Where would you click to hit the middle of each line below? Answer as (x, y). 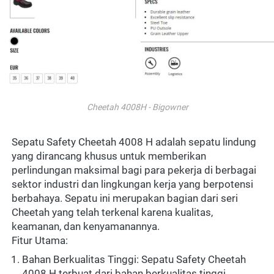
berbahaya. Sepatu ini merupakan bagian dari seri (125, 198)
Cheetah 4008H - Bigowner (137, 107)
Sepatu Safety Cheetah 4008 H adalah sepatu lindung (134, 142)
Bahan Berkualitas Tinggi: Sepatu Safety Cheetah (134, 259)
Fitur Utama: (40, 240)
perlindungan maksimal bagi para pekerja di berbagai (134, 170)
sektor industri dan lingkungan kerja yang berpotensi (132, 184)
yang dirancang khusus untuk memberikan (109, 156)
